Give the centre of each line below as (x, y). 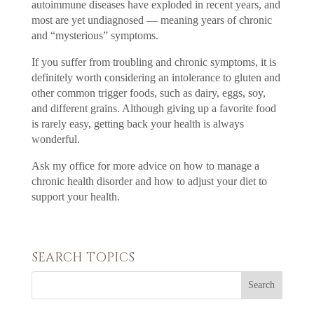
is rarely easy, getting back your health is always (137, 123)
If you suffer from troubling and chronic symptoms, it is (153, 62)
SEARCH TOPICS (83, 257)
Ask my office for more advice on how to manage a (145, 165)
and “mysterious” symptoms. (95, 35)
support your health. (75, 196)
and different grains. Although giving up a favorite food (153, 108)
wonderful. (55, 139)
